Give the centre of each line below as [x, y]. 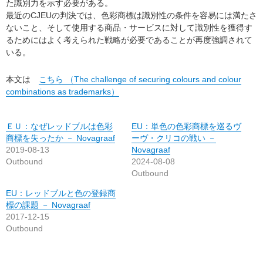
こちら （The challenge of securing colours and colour [140, 79]
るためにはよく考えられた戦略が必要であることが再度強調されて [129, 40]
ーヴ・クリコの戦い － [174, 138]
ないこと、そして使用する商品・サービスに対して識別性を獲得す [129, 28]
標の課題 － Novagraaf [48, 205]
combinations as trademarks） [63, 91]
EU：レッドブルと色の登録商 [61, 193]
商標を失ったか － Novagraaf [60, 138]
